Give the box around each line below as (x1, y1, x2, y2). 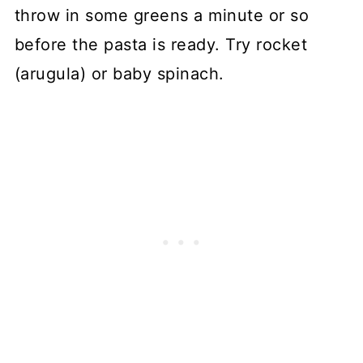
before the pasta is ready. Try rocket (14, 34, 308, 54)
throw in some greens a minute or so (14, 5, 310, 25)
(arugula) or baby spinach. (14, 63, 224, 83)
